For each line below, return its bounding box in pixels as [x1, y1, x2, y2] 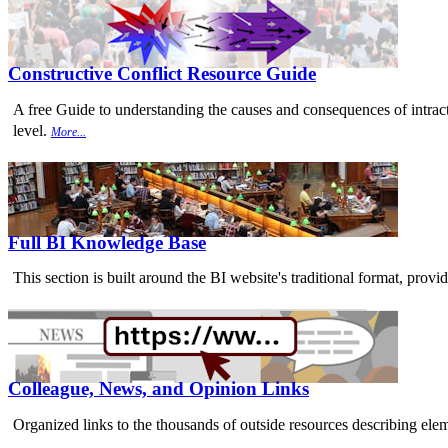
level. [13, 121, 51, 139]
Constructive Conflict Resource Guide [8, 63, 316, 85]
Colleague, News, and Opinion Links [8, 377, 309, 399]
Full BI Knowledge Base [8, 231, 206, 253]
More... [51, 124, 86, 139]
